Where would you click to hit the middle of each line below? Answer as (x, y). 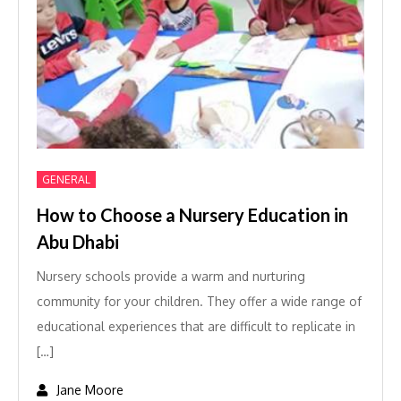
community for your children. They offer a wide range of (199, 301)
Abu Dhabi (78, 242)
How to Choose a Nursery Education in (192, 215)
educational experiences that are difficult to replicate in (196, 326)
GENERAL (66, 179)
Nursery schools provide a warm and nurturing (171, 276)
